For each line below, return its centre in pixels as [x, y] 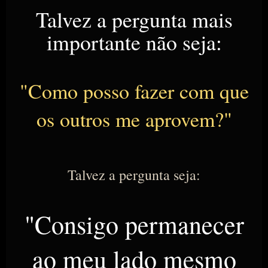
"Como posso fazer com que [134, 91]
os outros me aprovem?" [134, 119]
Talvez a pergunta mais [134, 19]
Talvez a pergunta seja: [134, 175]
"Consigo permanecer [134, 225]
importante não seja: [134, 42]
